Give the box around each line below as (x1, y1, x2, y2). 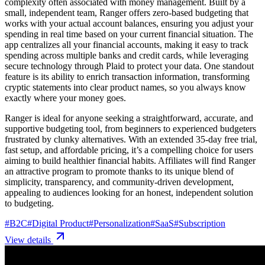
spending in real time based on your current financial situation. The (5, 28, 253, 39)
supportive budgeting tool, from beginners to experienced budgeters (5, 123, 256, 134)
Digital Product (32, 218, 89, 228)
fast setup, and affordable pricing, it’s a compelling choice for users (5, 144, 253, 155)
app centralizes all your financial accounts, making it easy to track (5, 39, 248, 50)
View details (5, 234, 53, 245)
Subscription (179, 218, 225, 228)
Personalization (93, 218, 150, 228)
